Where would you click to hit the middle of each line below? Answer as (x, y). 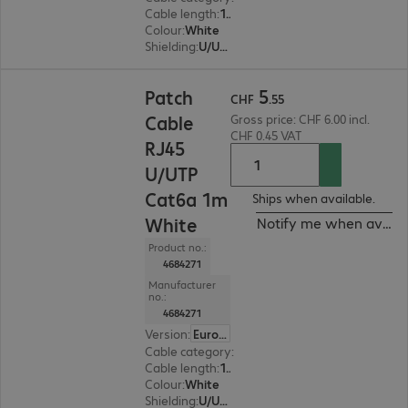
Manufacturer (182, 285)
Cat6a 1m (186, 199)
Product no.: (178, 247)
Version (166, 333)
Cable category (188, 351)
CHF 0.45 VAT (266, 135)
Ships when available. (314, 198)
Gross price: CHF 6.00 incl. (300, 118)
